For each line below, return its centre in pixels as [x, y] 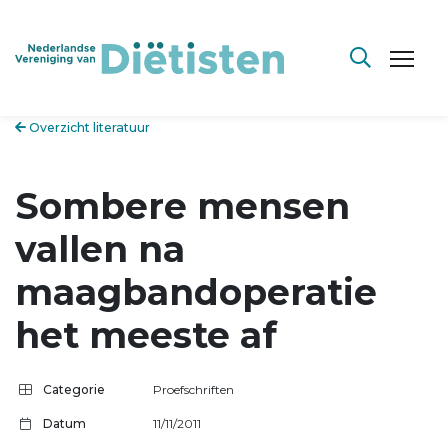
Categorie [74, 389]
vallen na [100, 248]
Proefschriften [193, 389]
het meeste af [151, 334]
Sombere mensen [182, 205]
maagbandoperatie [196, 291]
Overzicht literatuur [88, 127]
